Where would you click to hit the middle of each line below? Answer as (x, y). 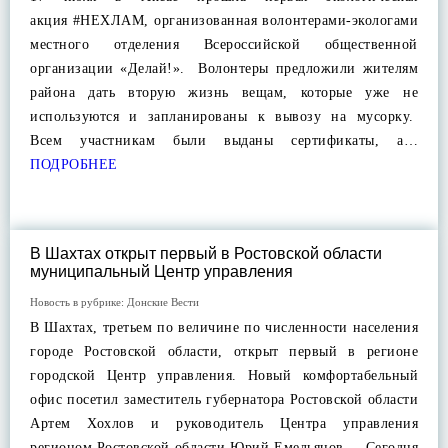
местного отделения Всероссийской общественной (224, 44)
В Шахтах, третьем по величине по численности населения (224, 327)
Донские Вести (163, 302)
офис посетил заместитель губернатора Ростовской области (224, 399)
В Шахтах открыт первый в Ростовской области (206, 253)
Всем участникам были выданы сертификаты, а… (224, 140)
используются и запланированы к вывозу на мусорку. (224, 116)
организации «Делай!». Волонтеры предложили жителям (224, 68)
